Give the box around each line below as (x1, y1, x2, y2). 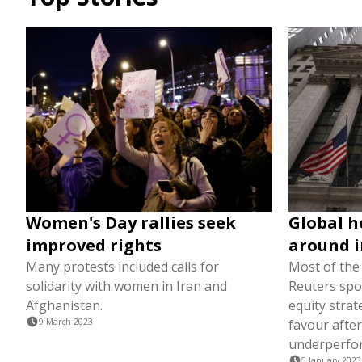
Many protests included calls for (26, 258, 219, 276)
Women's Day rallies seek (26, 212, 236, 234)
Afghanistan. (26, 297, 103, 315)
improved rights (26, 234, 162, 257)
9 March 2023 (39, 316, 93, 328)
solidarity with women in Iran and (26, 277, 227, 296)
